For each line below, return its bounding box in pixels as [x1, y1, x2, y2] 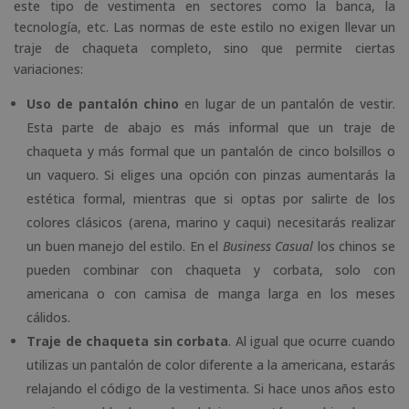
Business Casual [218, 236, 314, 255]
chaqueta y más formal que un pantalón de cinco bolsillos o [26, 142, 395, 160]
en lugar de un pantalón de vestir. [179, 94, 396, 112]
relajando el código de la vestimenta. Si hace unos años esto [26, 379, 395, 397]
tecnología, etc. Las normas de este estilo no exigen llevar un [14, 17, 395, 36]
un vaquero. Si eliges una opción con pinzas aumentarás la [26, 165, 395, 184]
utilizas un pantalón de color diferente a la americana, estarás [26, 355, 395, 373]
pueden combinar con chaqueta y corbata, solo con [26, 260, 395, 278]
